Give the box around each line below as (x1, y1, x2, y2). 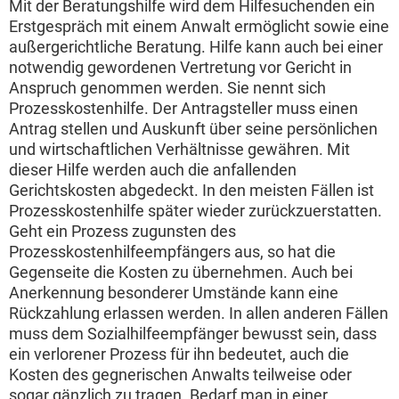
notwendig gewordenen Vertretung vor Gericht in (9, 58, 352, 77)
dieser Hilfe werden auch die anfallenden (9, 160, 297, 180)
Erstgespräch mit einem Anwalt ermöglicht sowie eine (9, 17, 389, 37)
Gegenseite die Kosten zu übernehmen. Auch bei (9, 263, 353, 282)
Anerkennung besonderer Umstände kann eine (9, 283, 338, 303)
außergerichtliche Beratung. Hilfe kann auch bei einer (9, 37, 383, 57)
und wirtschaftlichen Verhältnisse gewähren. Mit (9, 140, 350, 159)
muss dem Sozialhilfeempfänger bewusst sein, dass (9, 324, 377, 344)
